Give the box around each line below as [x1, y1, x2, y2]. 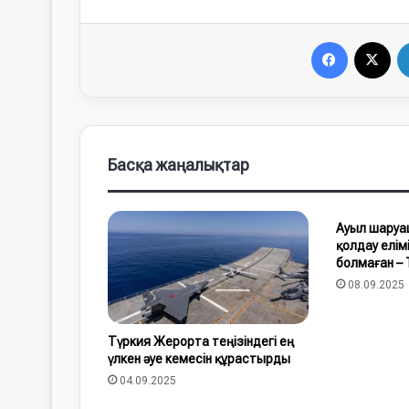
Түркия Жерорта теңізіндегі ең [108, 334, 294, 350]
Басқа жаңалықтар [108, 154, 249, 174]
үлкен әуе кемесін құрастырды [108, 351, 290, 367]
